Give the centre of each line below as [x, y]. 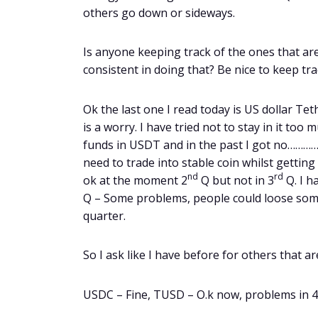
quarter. [104, 215]
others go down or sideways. [159, 12]
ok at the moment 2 [135, 180]
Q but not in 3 [236, 180]
